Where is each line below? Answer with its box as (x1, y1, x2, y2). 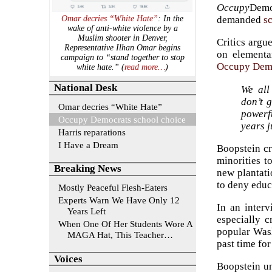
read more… (124, 63, 166, 72)
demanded (217, 14, 264, 26)
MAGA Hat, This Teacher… (67, 229, 174, 240)
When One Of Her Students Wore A (58, 219, 192, 229)
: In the (158, 14, 184, 24)
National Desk (54, 81, 118, 93)
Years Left (67, 206, 106, 217)
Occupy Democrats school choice (58, 114, 186, 124)
